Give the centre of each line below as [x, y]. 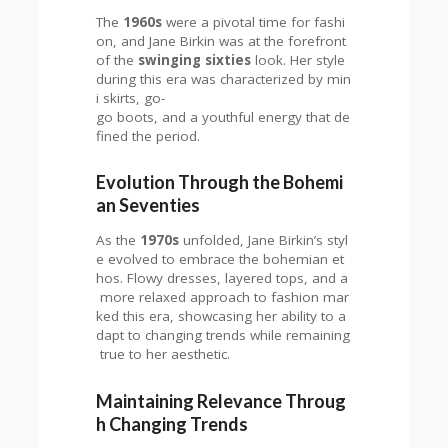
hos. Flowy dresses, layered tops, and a [222, 278]
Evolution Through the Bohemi [220, 182]
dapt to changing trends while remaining [223, 335]
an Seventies [148, 205]
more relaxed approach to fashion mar [223, 297]
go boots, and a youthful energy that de [223, 116]
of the [117, 59]
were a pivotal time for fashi [254, 21]
